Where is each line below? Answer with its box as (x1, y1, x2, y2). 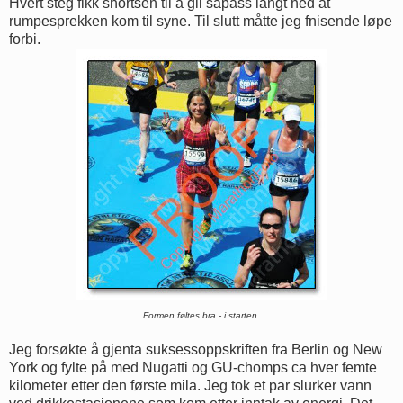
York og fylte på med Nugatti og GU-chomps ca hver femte (9, 359, 377, 375)
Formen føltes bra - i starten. (143, 309, 260, 320)
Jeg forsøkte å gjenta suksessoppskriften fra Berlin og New (9, 341, 382, 357)
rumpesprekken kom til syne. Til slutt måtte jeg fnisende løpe (9, 13, 392, 29)
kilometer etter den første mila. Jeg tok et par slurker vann (9, 377, 372, 393)
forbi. (9, 31, 40, 47)
